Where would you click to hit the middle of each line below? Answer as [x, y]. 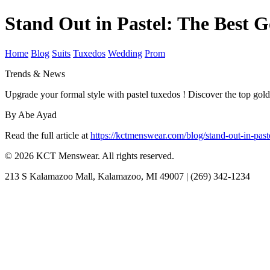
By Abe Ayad [31, 115]
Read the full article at [48, 135]
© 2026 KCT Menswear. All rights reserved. [89, 155]
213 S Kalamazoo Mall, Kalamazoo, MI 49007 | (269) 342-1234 [127, 176]
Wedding [125, 53]
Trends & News [35, 74]
